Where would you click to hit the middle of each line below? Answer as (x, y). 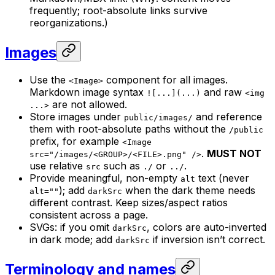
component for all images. (165, 79)
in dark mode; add (72, 239)
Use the (49, 79)
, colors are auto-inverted (207, 227)
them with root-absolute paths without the (129, 129)
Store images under (77, 116)
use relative (58, 165)
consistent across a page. (89, 215)
